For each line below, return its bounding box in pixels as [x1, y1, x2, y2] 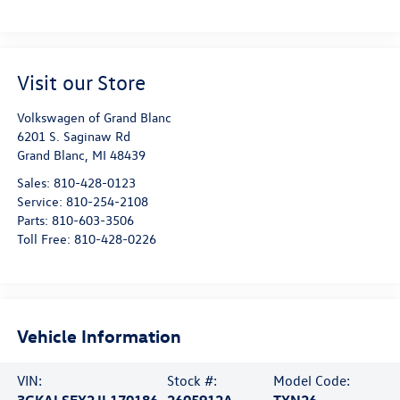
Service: [16, 192, 66, 210]
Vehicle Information [16, 324, 181, 347]
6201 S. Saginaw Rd [16, 127, 130, 145]
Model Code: [273, 371, 351, 389]
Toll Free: [16, 229, 74, 247]
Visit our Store [16, 68, 146, 96]
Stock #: [167, 371, 218, 389]
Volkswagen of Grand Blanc [16, 108, 171, 126]
